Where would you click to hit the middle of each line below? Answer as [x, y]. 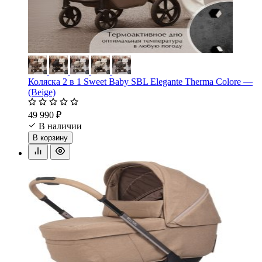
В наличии [60, 126]
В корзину [50, 137]
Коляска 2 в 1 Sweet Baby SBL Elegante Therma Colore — [140, 81]
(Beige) [42, 92]
